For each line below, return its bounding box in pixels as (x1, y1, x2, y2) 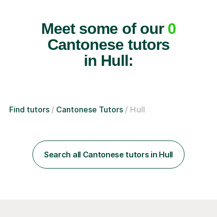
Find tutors (9, 104, 49, 114)
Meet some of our (41, 19, 168, 37)
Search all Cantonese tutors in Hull (44, 149, 173, 159)
